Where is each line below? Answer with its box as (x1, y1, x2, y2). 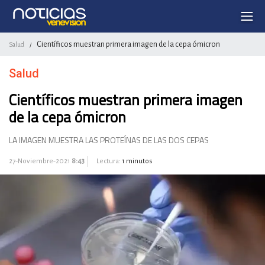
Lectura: (95, 157, 122, 165)
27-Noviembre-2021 (9, 157, 72, 165)
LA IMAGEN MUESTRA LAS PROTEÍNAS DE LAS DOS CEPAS (9, 134, 209, 146)
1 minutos (122, 157, 153, 165)
